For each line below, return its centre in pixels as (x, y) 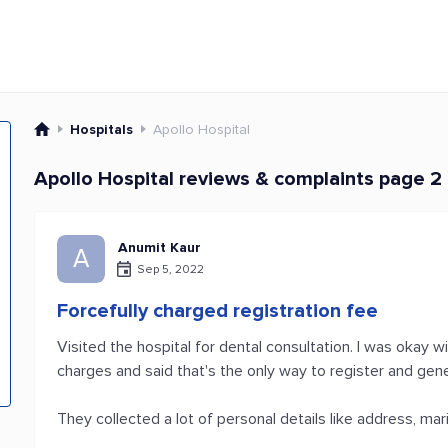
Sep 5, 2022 (171, 269)
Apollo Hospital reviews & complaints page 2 (238, 179)
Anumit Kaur (160, 247)
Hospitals (102, 129)
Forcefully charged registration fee (218, 311)
